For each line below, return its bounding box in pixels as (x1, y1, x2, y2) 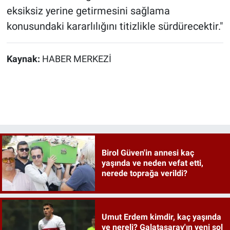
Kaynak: (6, 53, 42, 64)
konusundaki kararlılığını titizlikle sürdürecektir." (6, 20, 223, 32)
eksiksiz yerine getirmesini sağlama (6, 4, 170, 17)
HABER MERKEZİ (42, 53, 111, 64)
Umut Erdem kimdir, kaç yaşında (101, 212, 221, 222)
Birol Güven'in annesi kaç (101, 148, 194, 158)
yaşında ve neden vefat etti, (101, 158, 203, 168)
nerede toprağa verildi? (101, 168, 187, 179)
